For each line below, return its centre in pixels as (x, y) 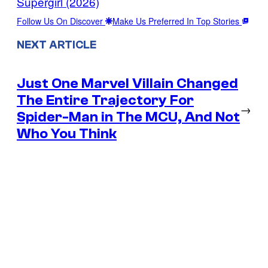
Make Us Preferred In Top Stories (177, 21)
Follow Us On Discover (61, 21)
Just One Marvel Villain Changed (127, 83)
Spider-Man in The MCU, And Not (128, 117)
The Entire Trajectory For (105, 100)
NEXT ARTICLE (57, 45)
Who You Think (67, 133)
